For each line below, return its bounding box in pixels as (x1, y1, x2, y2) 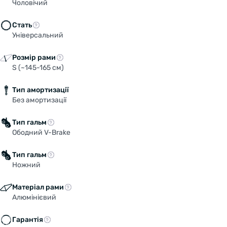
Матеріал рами (12, 182, 64, 192)
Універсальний (12, 30, 63, 40)
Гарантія (12, 215, 43, 224)
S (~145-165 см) (12, 63, 64, 72)
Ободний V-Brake (12, 128, 70, 137)
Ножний (12, 160, 41, 169)
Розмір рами (12, 53, 56, 62)
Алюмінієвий (12, 193, 56, 202)
